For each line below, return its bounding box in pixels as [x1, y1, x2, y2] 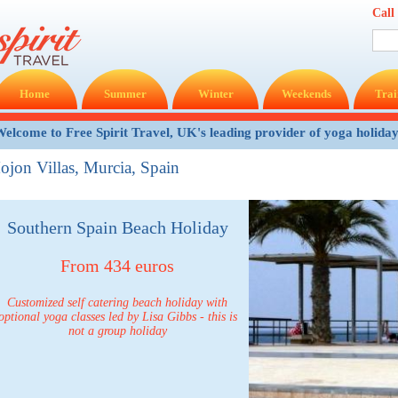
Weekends [281, 87, 331, 100]
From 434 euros [60, 256, 174, 275]
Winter [197, 87, 234, 100]
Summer [103, 87, 147, 100]
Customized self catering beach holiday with [7, 296, 227, 309]
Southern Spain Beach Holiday [6, 218, 228, 237]
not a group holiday [68, 324, 167, 338]
